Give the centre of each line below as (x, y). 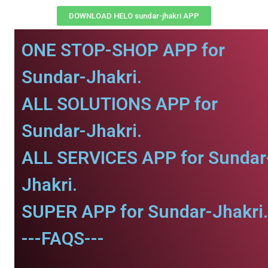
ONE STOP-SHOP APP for (123, 50)
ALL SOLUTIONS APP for (120, 104)
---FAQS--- (63, 238)
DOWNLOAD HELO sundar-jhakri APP (134, 16)
